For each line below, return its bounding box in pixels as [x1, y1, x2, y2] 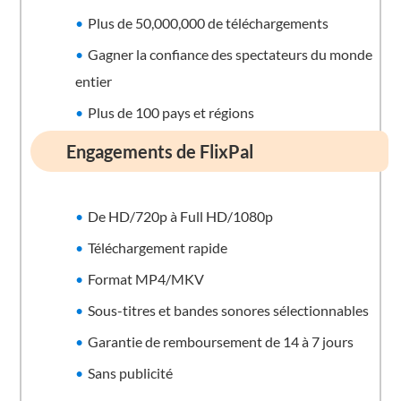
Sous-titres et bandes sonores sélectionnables [88, 301, 370, 319]
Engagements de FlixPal [66, 140, 254, 162]
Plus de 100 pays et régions [88, 103, 255, 121]
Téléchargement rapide [88, 238, 228, 256]
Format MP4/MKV [88, 269, 205, 287]
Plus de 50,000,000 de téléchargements [88, 13, 329, 31]
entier [75, 72, 113, 90]
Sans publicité [88, 363, 174, 381]
